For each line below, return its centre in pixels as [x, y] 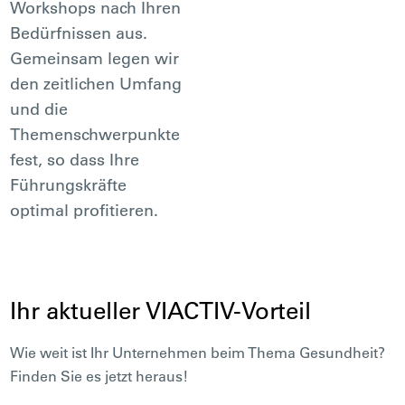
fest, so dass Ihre [75, 159]
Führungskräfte [69, 184]
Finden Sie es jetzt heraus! [99, 376]
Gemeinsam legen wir [95, 58]
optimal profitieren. [85, 210]
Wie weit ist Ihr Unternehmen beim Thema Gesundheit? [198, 352]
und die [39, 108]
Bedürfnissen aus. [79, 33]
